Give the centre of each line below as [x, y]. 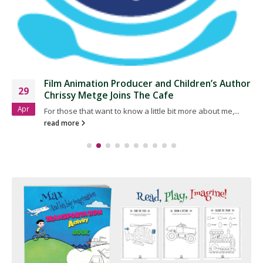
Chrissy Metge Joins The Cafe [109, 95]
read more [63, 122]
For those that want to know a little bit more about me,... [142, 111]
